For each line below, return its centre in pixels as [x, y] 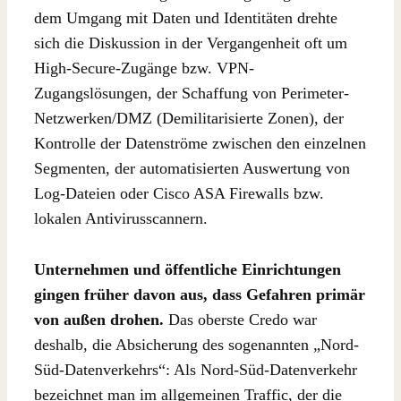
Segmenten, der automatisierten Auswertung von [192, 168]
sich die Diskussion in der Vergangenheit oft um [191, 43]
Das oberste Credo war [240, 319]
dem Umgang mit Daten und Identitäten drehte [186, 17]
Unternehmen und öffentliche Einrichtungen [188, 269]
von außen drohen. [99, 319]
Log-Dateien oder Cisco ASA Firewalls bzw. [179, 193]
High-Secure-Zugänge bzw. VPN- [144, 68]
